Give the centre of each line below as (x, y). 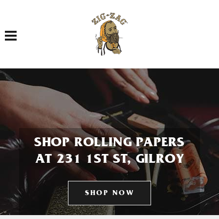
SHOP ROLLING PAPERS (109, 144)
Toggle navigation (27, 30)
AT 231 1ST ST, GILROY (109, 160)
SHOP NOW (109, 194)
